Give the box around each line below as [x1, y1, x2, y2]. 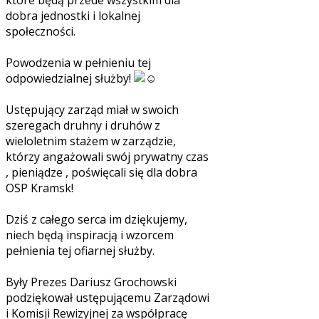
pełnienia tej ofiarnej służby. [6, 242, 155, 258]
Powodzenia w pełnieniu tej [6, 54, 151, 70]
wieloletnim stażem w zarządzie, [6, 132, 176, 149]
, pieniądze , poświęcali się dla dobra [6, 164, 197, 180]
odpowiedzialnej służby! [6, 70, 134, 86]
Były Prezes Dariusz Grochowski [6, 273, 177, 290]
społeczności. [6, 23, 75, 39]
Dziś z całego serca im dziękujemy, [6, 211, 190, 227]
